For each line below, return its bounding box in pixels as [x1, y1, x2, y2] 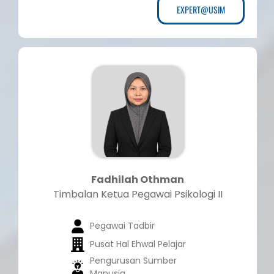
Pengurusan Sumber [89, 254, 177, 267]
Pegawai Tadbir [89, 220, 155, 232]
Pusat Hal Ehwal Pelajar [89, 238, 186, 251]
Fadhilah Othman [91, 172, 184, 187]
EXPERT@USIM [177, 3, 225, 17]
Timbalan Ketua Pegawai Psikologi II [53, 187, 223, 202]
